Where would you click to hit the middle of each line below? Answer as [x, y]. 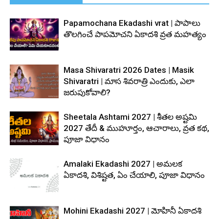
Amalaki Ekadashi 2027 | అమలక [123, 164]
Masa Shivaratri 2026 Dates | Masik [129, 70]
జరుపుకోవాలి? [87, 92]
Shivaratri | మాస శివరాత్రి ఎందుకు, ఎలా [129, 81]
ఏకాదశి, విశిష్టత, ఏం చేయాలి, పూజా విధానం [134, 175]
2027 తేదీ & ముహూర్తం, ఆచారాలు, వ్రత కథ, [136, 128]
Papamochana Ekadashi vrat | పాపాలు [132, 23]
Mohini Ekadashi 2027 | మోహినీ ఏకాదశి [132, 211]
